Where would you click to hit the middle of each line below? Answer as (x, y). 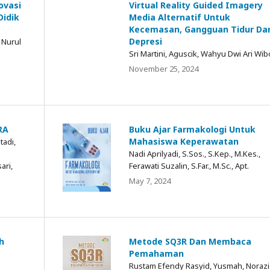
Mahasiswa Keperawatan (184, 141)
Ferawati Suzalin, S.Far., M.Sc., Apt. (189, 165)
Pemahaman (156, 253)
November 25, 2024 (164, 68)
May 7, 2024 (150, 181)
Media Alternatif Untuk (180, 17)
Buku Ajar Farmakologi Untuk (192, 129)
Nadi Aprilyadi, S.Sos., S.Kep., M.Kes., (195, 153)
